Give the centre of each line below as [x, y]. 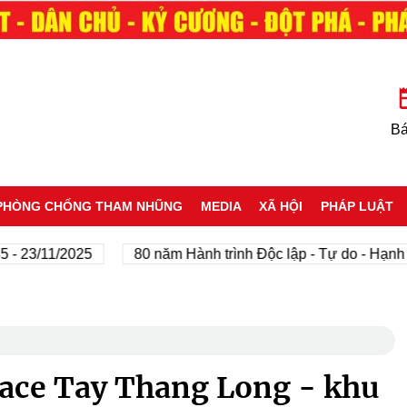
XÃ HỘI [281, 206]
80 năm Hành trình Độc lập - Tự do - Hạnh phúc [242, 253]
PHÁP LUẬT [357, 206]
